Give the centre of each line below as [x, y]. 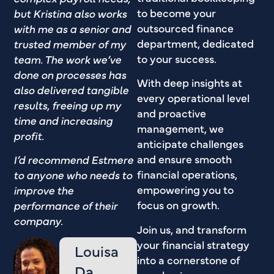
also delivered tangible [71, 89]
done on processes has [70, 74]
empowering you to [185, 190]
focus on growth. [178, 205]
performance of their [66, 206]
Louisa [96, 250]
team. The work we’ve [68, 59]
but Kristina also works [70, 13]
